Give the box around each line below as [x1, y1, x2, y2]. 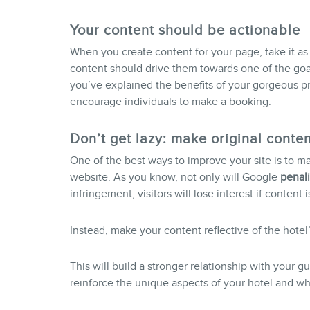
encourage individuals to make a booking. [69, 95, 271, 108]
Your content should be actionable [69, 21, 300, 37]
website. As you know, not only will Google [69, 170, 277, 183]
